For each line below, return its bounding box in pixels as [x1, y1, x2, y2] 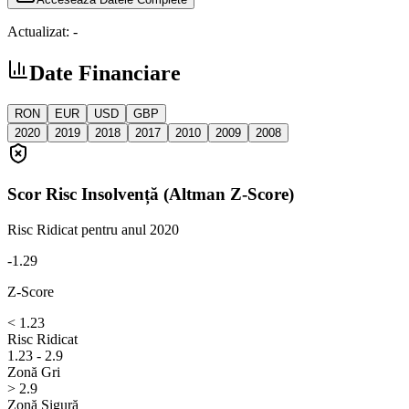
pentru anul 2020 [81, 221, 179, 237]
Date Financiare [29, 60, 181, 85]
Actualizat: [7, 23, 69, 39]
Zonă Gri [7, 363, 60, 380]
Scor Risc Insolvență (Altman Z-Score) [7, 184, 294, 204]
